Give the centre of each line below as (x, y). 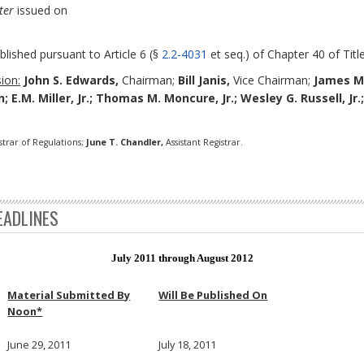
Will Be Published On (213, 295)
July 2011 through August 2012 (182, 258)
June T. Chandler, (125, 142)
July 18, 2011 (188, 344)
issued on (41, 10)
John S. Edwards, (73, 80)
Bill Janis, (206, 80)
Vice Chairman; (273, 80)
